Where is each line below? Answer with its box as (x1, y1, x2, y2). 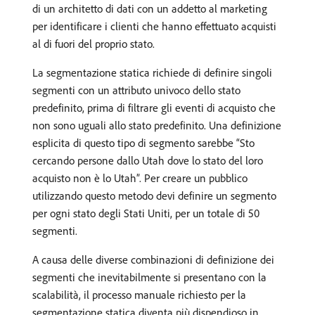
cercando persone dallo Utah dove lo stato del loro (32, 153, 263, 167)
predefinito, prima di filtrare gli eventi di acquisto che (32, 101, 276, 115)
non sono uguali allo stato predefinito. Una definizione (32, 118, 281, 132)
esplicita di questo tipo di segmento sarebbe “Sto (32, 136, 255, 150)
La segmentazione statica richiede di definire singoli (32, 65, 272, 79)
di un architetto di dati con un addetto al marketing (32, 1, 267, 15)
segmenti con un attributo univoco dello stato (32, 83, 240, 97)
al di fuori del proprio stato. (32, 37, 155, 51)
